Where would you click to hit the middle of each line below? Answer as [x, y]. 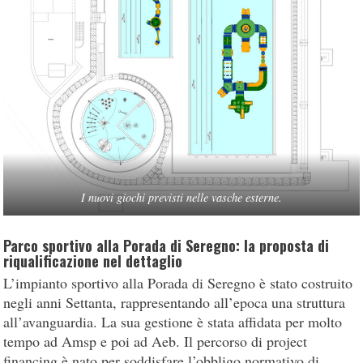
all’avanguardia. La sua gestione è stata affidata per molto [173, 322]
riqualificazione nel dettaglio [93, 261]
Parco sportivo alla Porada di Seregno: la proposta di [167, 246]
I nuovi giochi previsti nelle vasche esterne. [181, 198]
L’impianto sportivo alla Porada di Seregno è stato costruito [178, 283]
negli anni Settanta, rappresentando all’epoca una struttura [175, 303]
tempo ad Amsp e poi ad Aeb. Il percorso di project [156, 342]
